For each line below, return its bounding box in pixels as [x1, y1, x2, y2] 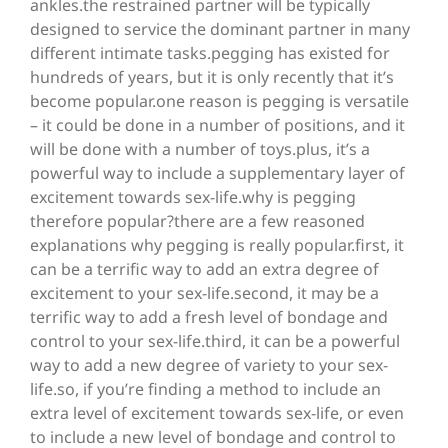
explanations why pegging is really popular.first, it [30, 234, 404, 257]
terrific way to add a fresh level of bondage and [30, 306, 388, 329]
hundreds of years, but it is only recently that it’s [30, 66, 394, 89]
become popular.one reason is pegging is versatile [30, 90, 409, 113]
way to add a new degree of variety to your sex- [30, 354, 388, 377]
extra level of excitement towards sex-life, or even [30, 402, 404, 425]
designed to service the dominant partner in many [30, 18, 410, 41]
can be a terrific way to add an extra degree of [30, 258, 379, 281]
